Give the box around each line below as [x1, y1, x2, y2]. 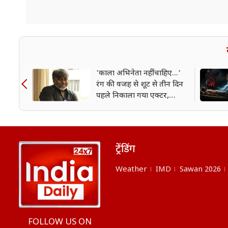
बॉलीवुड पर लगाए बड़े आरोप [96, 102, 180, 112]
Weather [116, 164, 147, 175]
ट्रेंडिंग [116, 142, 135, 156]
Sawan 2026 [180, 164, 221, 175]
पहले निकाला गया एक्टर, [96, 91, 169, 101]
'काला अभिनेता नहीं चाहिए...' [96, 68, 181, 78]
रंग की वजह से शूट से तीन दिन [96, 79, 183, 90]
